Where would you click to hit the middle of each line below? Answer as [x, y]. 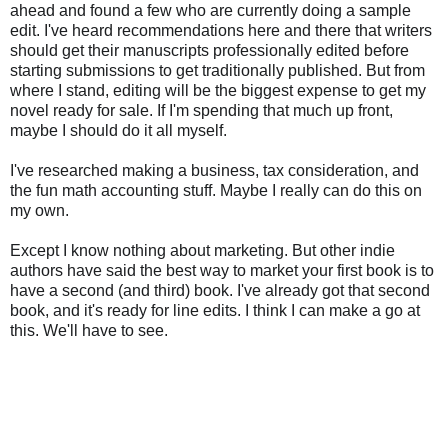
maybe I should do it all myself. [118, 131]
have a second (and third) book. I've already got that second [220, 291]
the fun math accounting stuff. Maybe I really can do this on [216, 191]
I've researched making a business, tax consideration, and [214, 171]
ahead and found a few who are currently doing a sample [210, 11]
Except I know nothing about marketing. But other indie [202, 251]
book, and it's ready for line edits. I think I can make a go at [215, 311]
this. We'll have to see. [89, 331]
